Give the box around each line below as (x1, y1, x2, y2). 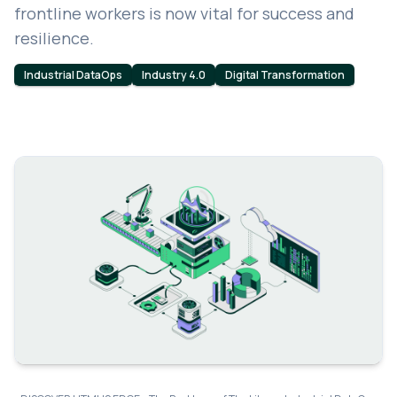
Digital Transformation (225, 67, 345, 82)
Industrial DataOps (24, 67, 122, 82)
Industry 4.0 (142, 67, 206, 82)
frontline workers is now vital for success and (14, 3, 354, 24)
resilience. (14, 27, 94, 49)
